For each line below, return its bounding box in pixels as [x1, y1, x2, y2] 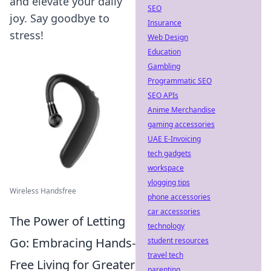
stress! [10, 28, 44, 42]
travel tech [148, 250, 183, 260]
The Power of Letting [10, 213, 125, 229]
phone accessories [148, 192, 211, 202]
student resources [148, 235, 209, 246]
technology [148, 221, 184, 231]
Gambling [148, 61, 180, 71]
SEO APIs [148, 90, 178, 100]
